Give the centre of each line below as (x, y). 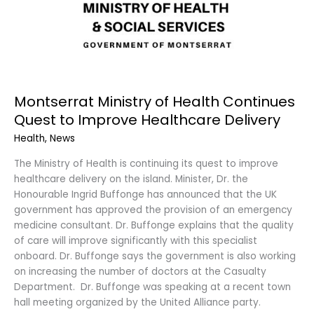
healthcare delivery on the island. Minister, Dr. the (131, 179)
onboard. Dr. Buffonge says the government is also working (155, 257)
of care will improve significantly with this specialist (136, 241)
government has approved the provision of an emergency (153, 210)
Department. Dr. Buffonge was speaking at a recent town (152, 287)
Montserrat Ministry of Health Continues (155, 102)
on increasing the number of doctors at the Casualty (140, 272)
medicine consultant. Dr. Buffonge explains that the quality (154, 226)
